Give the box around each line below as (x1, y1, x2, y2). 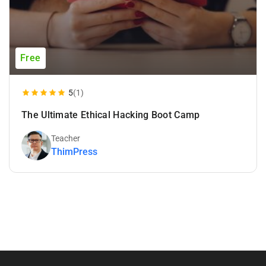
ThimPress (51, 145, 97, 157)
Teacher (51, 133, 80, 143)
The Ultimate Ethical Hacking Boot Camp (21, 109, 200, 121)
